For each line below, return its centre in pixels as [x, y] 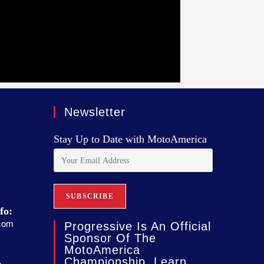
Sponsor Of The [110, 238]
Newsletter [95, 112]
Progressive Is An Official [138, 227]
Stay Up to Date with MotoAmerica [130, 139]
